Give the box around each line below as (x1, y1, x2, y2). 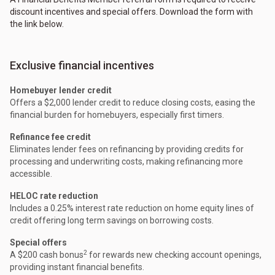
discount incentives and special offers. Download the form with (10, 7, 253, 17)
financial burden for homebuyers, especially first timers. (10, 110, 224, 120)
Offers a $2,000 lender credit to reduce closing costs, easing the (10, 98, 255, 108)
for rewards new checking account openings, (87, 250, 261, 260)
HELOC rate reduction (10, 191, 98, 201)
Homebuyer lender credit (10, 85, 112, 96)
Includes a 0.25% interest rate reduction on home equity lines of (10, 203, 254, 214)
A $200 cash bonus (10, 250, 83, 260)
